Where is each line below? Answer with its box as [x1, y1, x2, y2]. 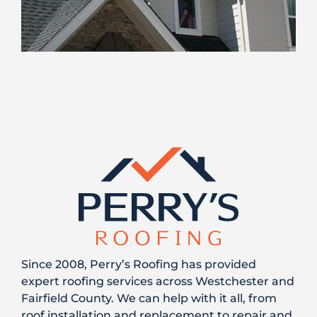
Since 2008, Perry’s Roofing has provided [21, 258, 256, 272]
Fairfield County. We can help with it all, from [21, 292, 277, 306]
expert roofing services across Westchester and [21, 275, 294, 289]
